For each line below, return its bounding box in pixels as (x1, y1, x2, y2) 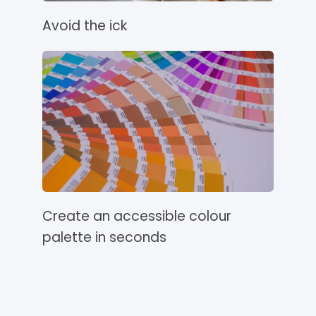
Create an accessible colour (42, 207, 231, 226)
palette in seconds (42, 228, 166, 248)
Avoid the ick (42, 16, 127, 36)
